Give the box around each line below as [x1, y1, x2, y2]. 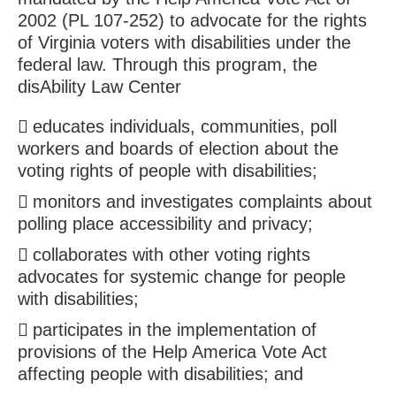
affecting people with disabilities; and [17, 364, 303, 385]
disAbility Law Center [17, 77, 181, 97]
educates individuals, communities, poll [32, 117, 337, 137]
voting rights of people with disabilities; [17, 161, 317, 181]
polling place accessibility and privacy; [17, 214, 313, 234]
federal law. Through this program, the [17, 55, 317, 75]
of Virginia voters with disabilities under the [17, 33, 351, 53]
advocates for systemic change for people [17, 267, 346, 287]
